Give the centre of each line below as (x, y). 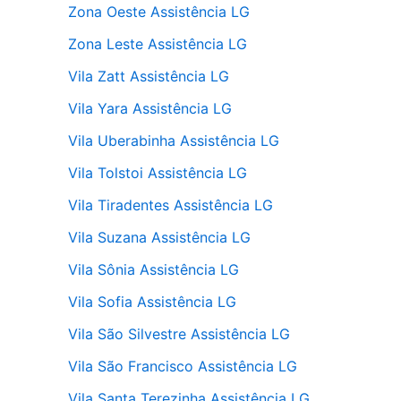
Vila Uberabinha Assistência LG (174, 140)
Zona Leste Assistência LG (158, 43)
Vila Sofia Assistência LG (152, 301)
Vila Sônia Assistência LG (154, 269)
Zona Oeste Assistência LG (159, 11)
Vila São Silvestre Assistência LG (179, 333)
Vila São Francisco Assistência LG (183, 366)
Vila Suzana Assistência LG (159, 237)
